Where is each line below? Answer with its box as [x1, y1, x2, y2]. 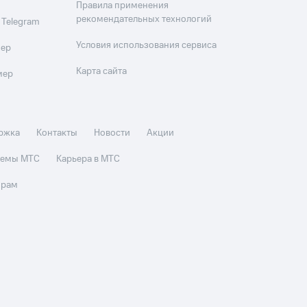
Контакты [36, 126, 78, 140]
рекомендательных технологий [76, 12, 212, 27]
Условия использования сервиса [76, 38, 217, 53]
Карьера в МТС [56, 152, 121, 167]
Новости [94, 126, 131, 140]
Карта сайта [76, 64, 127, 79]
